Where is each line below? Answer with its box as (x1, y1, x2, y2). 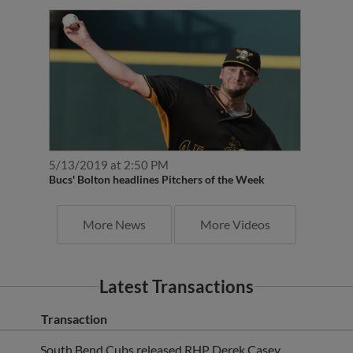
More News (83, 199, 146, 215)
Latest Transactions (99, 258, 254, 281)
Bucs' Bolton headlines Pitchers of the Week (48, 155, 265, 169)
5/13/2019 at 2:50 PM (48, 140, 169, 155)
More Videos (200, 199, 270, 215)
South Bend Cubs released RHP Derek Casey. (40, 325, 282, 340)
